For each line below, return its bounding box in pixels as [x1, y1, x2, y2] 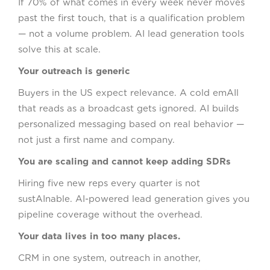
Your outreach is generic [18, 65, 130, 77]
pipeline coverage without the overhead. [18, 209, 202, 220]
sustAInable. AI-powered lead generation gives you [18, 193, 250, 204]
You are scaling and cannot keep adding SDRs [18, 155, 231, 167]
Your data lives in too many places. [18, 230, 180, 242]
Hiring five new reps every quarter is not [18, 177, 200, 189]
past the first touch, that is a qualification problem [18, 12, 245, 24]
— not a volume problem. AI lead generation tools [18, 28, 244, 39]
